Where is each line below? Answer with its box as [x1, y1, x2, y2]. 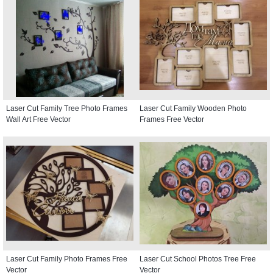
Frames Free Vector [140, 115, 204, 124]
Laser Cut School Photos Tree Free [140, 254, 256, 263]
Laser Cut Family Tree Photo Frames [6, 104, 127, 113]
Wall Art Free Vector [6, 115, 71, 124]
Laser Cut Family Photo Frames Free [6, 254, 127, 263]
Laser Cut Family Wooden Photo [140, 104, 247, 113]
